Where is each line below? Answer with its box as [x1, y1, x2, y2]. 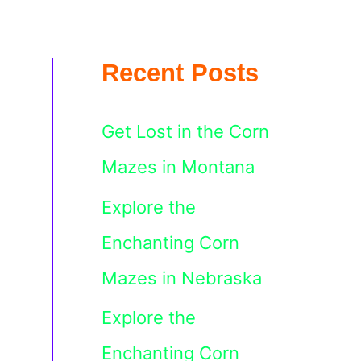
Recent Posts [102, 59, 259, 87]
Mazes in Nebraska [102, 267, 262, 288]
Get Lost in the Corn [102, 121, 269, 142]
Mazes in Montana [102, 156, 255, 177]
